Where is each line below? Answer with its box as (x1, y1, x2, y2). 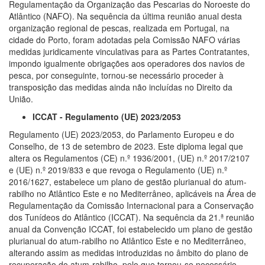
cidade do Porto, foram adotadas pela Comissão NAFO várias (9, 33, 240, 46)
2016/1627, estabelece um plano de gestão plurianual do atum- (9, 175, 247, 188)
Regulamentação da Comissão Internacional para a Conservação (9, 199, 254, 211)
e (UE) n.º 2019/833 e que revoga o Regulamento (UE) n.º (9, 163, 227, 176)
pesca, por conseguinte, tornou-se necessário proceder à (9, 69, 224, 81)
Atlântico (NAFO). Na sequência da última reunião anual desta (9, 9, 242, 22)
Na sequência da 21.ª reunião (143, 211, 254, 223)
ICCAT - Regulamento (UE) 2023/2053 (33, 110, 181, 122)
